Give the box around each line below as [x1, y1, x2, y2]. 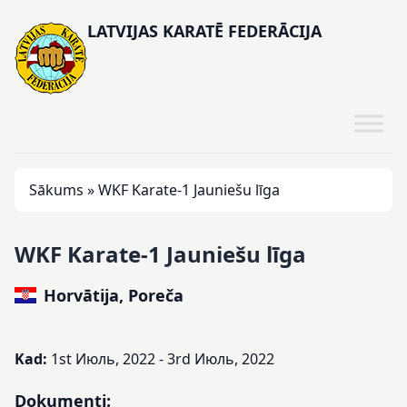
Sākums [29, 180, 84, 200]
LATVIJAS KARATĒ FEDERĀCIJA [87, 20, 322, 42]
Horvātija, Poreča [43, 284, 184, 306]
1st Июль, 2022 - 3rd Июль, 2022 [51, 349, 274, 369]
